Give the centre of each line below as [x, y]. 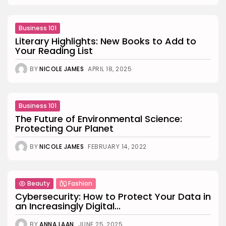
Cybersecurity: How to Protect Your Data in [113, 196]
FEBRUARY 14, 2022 [117, 146]
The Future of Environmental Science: [99, 119]
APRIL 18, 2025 [110, 69]
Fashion [80, 183]
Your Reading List [54, 50]
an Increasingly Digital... [68, 206]
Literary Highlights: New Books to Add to [106, 41]
